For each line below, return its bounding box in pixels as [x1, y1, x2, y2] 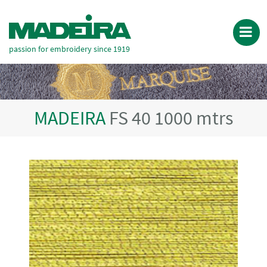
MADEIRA [34, 106, 109, 130]
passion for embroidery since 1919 [9, 43, 130, 54]
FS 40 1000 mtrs [109, 106, 233, 130]
